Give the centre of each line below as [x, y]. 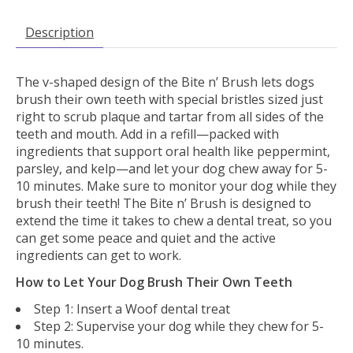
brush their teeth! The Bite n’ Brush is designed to [163, 203]
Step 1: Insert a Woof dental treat [132, 308]
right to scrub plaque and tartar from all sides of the [170, 116]
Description [59, 32]
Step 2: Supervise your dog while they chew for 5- [179, 326]
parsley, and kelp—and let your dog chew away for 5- [172, 168]
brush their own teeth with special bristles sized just [169, 99]
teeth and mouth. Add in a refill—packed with [147, 134]
